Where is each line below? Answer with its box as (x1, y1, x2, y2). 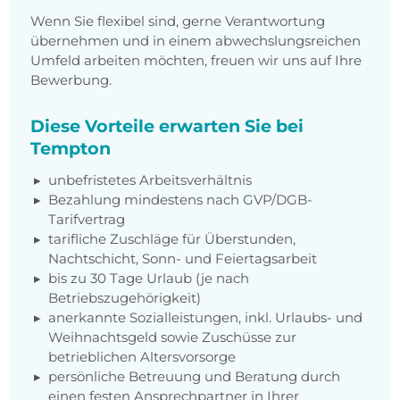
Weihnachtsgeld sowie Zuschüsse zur (48, 329, 296, 346)
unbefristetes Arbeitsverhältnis (48, 171, 252, 189)
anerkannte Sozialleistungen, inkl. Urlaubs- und (48, 309, 362, 327)
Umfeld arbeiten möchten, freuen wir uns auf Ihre (30, 52, 362, 70)
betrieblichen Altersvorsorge (48, 348, 236, 366)
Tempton (30, 137, 111, 160)
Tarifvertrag (48, 211, 125, 229)
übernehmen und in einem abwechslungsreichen (30, 32, 361, 50)
